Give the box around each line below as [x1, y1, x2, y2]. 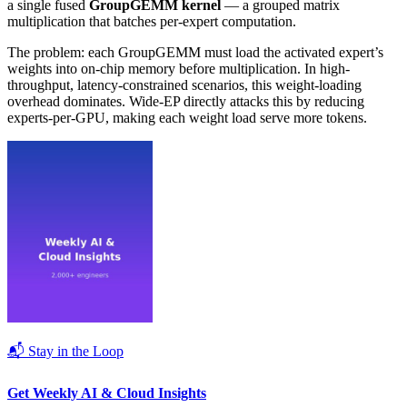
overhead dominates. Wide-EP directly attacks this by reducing [7, 94, 364, 110]
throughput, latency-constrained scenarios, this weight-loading [7, 77, 362, 94]
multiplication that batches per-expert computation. [7, 14, 296, 30]
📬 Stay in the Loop [7, 343, 124, 360]
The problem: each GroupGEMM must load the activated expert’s [7, 45, 383, 61]
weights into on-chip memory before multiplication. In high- [7, 61, 350, 77]
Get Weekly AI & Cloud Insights [7, 384, 206, 401]
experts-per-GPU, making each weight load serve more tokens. [7, 110, 367, 126]
